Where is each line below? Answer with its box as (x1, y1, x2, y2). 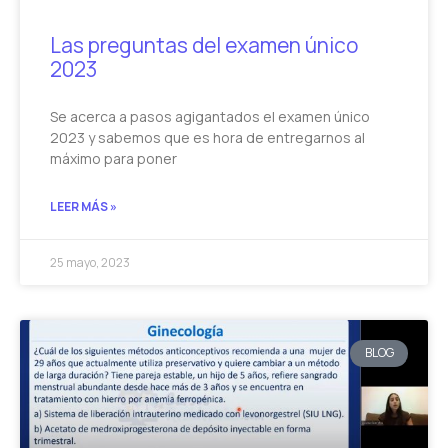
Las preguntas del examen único (50, 31, 358, 60)
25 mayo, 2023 (50, 254, 130, 272)
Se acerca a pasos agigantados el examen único (50, 107, 370, 127)
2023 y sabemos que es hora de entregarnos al (50, 128, 365, 148)
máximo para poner (50, 149, 177, 169)
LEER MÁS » (50, 198, 117, 216)
